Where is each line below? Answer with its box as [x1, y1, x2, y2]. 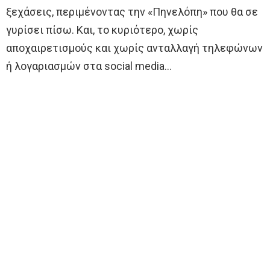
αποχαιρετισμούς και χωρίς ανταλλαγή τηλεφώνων [6, 42, 263, 55]
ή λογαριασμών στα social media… [6, 60, 172, 73]
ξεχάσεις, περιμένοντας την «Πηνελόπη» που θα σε [6, 5, 258, 19]
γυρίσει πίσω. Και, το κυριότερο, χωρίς [6, 24, 198, 37]
